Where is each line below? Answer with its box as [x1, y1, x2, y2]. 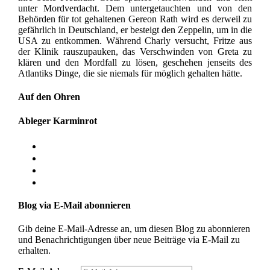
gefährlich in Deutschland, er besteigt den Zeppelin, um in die [17, 25, 253, 36]
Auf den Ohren [17, 92, 80, 102]
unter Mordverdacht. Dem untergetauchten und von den [17, 3, 253, 14]
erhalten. [17, 245, 51, 256]
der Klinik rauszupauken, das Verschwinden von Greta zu [17, 46, 253, 57]
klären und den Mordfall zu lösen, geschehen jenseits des [17, 57, 253, 68]
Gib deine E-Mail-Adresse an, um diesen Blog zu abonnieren [17, 224, 250, 234]
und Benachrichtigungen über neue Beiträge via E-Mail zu [17, 234, 240, 245]
